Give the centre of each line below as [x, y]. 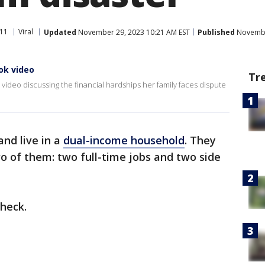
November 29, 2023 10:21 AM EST [133, 32]
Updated [60, 32]
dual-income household [124, 140]
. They [200, 140]
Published [216, 32]
